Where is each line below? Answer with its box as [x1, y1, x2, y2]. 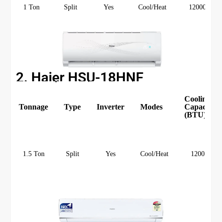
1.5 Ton [22, 150, 45, 158]
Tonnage [19, 103, 49, 111]
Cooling [184, 95, 211, 104]
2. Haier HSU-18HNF [16, 69, 144, 86]
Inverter [97, 103, 125, 111]
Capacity [184, 103, 215, 111]
